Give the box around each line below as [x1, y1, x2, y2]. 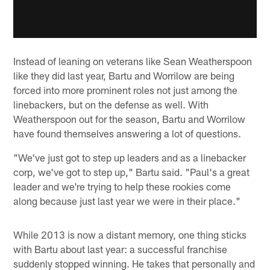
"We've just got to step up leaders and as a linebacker [13, 151, 246, 164]
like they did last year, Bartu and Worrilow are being [13, 69, 235, 82]
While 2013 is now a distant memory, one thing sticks [13, 228, 247, 241]
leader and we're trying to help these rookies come [13, 180, 231, 193]
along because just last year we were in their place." [13, 195, 241, 207]
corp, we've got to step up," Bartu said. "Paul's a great [13, 166, 250, 178]
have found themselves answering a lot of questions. [13, 127, 242, 140]
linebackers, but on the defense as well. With [13, 98, 209, 111]
